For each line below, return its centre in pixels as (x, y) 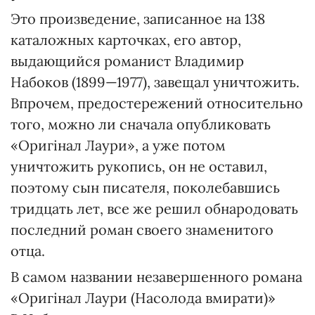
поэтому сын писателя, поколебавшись (145, 187)
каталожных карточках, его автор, (126, 40)
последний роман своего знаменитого (142, 230)
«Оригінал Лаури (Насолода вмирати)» (143, 298)
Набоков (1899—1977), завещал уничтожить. (155, 82)
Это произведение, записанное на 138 (138, 19)
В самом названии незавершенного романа (156, 277)
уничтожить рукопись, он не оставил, (139, 166)
